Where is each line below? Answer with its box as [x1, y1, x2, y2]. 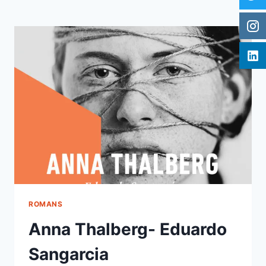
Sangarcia [28, 244, 109, 265]
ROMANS [28, 199, 63, 209]
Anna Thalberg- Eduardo [28, 219, 227, 240]
